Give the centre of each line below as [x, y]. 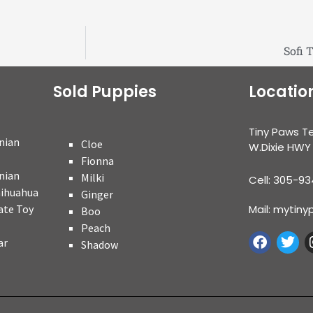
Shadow [100, 245]
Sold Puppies [105, 92]
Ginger [97, 195]
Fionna [97, 161]
